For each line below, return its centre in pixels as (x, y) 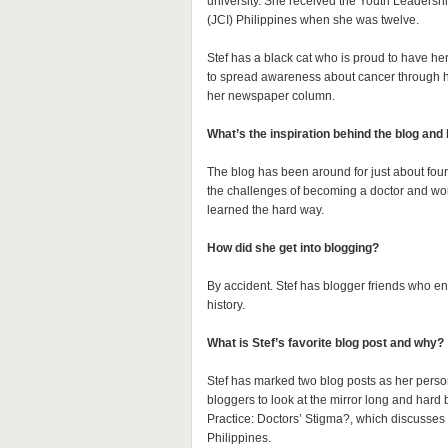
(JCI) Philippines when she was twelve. (312, 20)
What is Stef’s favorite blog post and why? (325, 343)
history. (225, 305)
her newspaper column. (270, 96)
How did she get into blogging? (292, 248)
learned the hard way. (265, 210)
